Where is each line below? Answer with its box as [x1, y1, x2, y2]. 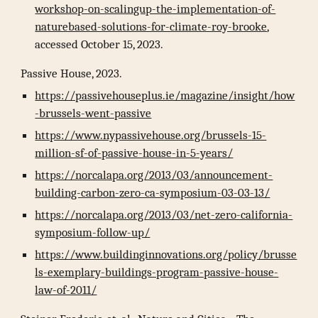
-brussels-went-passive [35, 106, 152, 120]
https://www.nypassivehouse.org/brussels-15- [35, 128, 267, 142]
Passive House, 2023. [21, 66, 123, 80]
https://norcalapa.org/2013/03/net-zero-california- [35, 207, 293, 221]
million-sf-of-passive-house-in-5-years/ [35, 146, 234, 160]
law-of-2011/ [35, 283, 97, 297]
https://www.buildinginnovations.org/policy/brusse [35, 247, 297, 261]
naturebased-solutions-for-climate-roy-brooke [35, 19, 268, 33]
